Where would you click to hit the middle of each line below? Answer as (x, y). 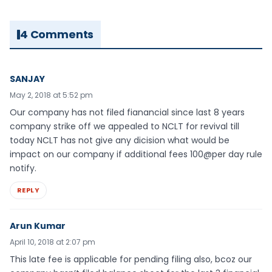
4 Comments (57, 35)
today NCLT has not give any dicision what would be (120, 141)
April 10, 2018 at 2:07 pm (53, 242)
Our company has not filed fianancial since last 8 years (127, 113)
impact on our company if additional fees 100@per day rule (136, 155)
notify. (23, 168)
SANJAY (27, 79)
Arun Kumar (38, 226)
